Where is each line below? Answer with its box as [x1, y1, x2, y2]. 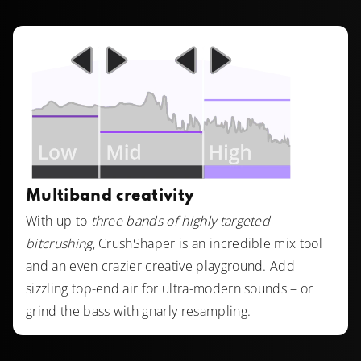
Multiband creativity [26, 188, 194, 205]
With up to [26, 211, 91, 230]
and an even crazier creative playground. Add [26, 256, 296, 275]
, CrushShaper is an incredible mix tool [92, 234, 323, 252]
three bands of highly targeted [90, 211, 271, 230]
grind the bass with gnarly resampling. [26, 301, 251, 320]
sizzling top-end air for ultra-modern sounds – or [26, 279, 313, 297]
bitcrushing [26, 234, 93, 252]
